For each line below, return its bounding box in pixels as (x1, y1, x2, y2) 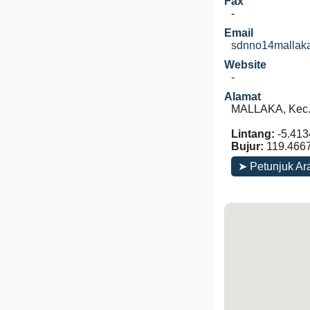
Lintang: (231, 128, 275, 140)
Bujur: (231, 140, 264, 152)
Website (224, 59, 266, 71)
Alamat (224, 91, 261, 102)
